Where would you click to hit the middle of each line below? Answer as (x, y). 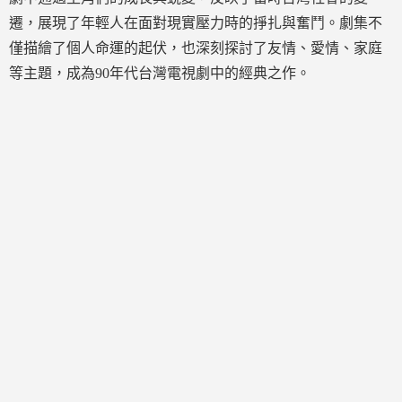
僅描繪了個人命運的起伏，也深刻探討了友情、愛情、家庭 (196, 48)
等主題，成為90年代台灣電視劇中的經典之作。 (160, 73)
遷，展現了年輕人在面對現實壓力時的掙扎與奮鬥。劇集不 (196, 23)
